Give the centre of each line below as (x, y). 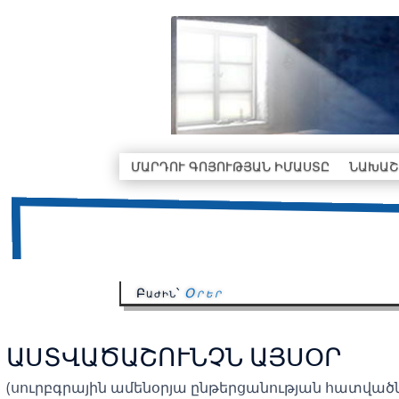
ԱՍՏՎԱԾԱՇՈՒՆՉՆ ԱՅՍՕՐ (173, 356)
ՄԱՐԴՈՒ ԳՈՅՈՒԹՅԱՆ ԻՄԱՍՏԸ (230, 166)
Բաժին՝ (160, 293)
